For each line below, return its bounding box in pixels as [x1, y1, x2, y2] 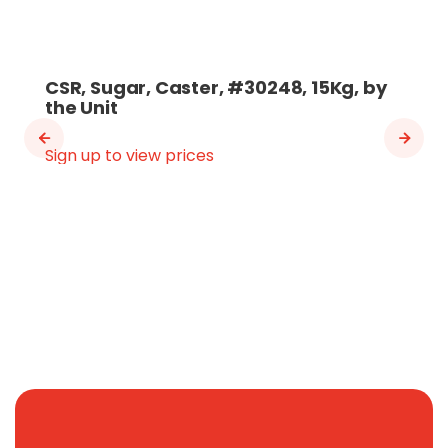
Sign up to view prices [45, 144, 214, 167]
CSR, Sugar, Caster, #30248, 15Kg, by [45, 75, 387, 100]
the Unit [45, 95, 118, 120]
